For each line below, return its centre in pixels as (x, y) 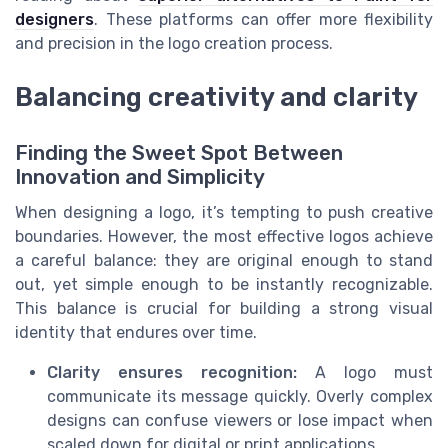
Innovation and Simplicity (140, 177)
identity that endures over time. (136, 333)
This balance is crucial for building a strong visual (224, 309)
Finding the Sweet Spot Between (179, 153)
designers (54, 19)
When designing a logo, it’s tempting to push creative (224, 213)
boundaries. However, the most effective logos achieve (224, 237)
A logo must (365, 373)
